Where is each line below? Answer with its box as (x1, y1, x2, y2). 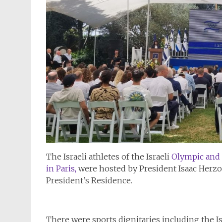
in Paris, (46, 164, 78, 174)
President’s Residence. (46, 175, 132, 186)
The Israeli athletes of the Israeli (46, 152, 169, 162)
